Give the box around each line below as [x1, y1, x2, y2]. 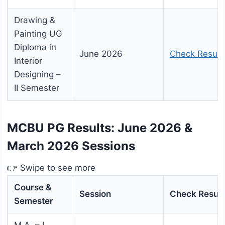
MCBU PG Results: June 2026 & [7, 121, 192, 136]
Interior [14, 56, 42, 66]
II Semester [14, 83, 59, 93]
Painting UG [14, 29, 62, 39]
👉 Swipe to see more [7, 163, 95, 173]
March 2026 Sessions [7, 139, 135, 154]
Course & [14, 182, 51, 193]
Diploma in [14, 42, 56, 53]
